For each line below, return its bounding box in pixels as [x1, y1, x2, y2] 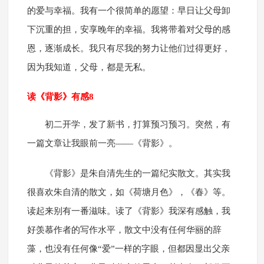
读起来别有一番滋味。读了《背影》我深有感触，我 [27, 206, 230, 216]
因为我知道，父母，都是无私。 [27, 62, 151, 72]
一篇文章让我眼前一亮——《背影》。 [27, 138, 177, 148]
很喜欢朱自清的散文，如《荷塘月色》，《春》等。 [27, 187, 230, 197]
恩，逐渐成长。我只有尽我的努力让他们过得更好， [27, 44, 230, 54]
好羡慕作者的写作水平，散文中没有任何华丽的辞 [27, 225, 222, 235]
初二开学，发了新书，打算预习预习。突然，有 [44, 120, 230, 130]
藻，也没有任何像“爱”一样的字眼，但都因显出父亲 [27, 244, 230, 254]
